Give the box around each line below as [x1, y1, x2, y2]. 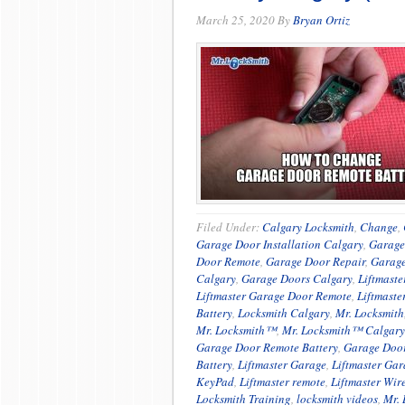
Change [360, 219, 398, 235]
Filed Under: [196, 219, 262, 235]
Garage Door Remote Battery [196, 339, 338, 355]
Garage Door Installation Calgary [196, 236, 363, 252]
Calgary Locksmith [262, 219, 354, 235]
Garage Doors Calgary [241, 270, 353, 287]
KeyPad [196, 373, 234, 390]
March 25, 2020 [196, 12, 275, 28]
